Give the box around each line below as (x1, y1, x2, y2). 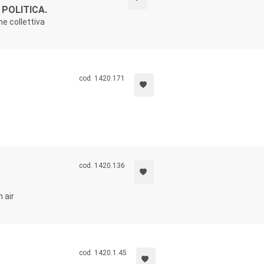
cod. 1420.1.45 (78, 249, 127, 257)
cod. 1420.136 (78, 161, 125, 170)
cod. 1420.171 (78, 74, 125, 82)
